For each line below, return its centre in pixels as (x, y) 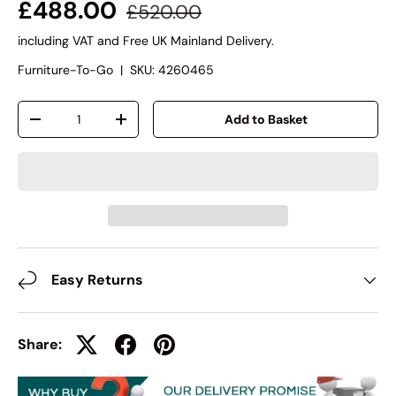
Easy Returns (97, 280)
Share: (40, 345)
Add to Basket (266, 120)
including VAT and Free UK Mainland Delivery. (146, 41)
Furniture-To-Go (65, 70)
